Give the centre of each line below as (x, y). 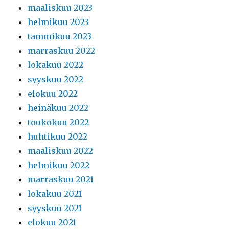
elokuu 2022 (53, 94)
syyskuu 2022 (56, 79)
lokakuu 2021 (55, 194)
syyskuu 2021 (55, 208)
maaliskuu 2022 (61, 151)
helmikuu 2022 (59, 165)
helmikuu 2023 (59, 22)
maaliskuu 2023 (60, 8)
